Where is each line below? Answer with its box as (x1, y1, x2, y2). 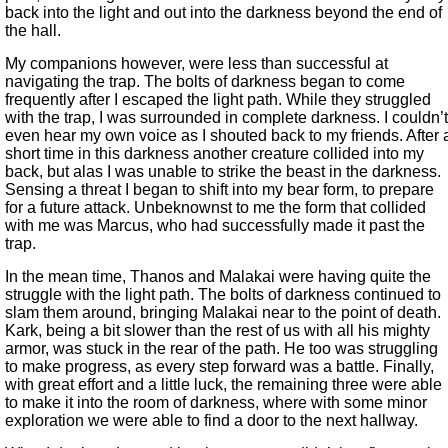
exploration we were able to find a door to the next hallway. (5, 412, 418, 430)
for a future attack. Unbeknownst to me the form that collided (5, 199, 426, 217)
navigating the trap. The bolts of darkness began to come (5, 73, 405, 91)
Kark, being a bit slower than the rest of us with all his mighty (5, 322, 430, 340)
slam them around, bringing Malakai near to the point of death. (5, 304, 441, 322)
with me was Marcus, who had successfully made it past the (5, 217, 425, 235)
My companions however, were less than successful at (5, 55, 388, 73)
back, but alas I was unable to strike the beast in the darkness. (5, 163, 441, 181)
